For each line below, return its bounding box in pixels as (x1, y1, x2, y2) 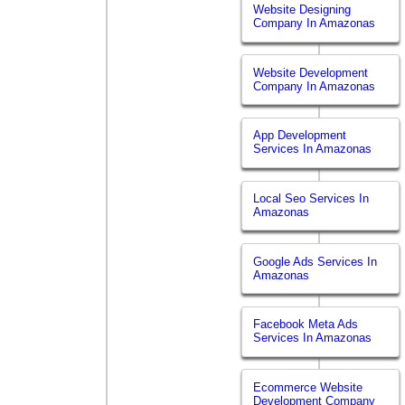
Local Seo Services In (253, 192, 370, 206)
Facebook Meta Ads (253, 317, 359, 332)
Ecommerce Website (253, 380, 363, 394)
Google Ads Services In (253, 254, 378, 268)
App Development (253, 128, 347, 143)
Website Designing (253, 3, 352, 17)
